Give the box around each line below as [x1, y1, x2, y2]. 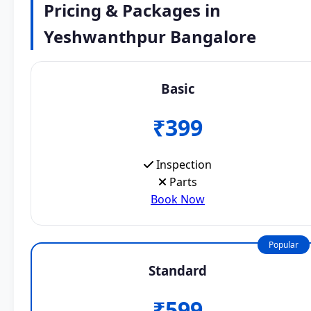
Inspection [153, 157, 212, 173]
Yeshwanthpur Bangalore [44, 25, 256, 49]
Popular [269, 239, 299, 251]
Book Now [151, 192, 205, 208]
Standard [149, 262, 207, 280]
